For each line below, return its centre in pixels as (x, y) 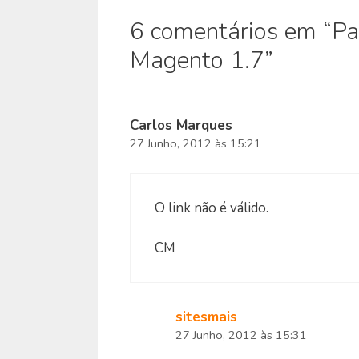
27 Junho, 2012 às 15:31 (241, 335)
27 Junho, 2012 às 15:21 (196, 144)
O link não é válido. (212, 208)
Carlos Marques (181, 126)
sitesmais (206, 317)
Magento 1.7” (202, 61)
